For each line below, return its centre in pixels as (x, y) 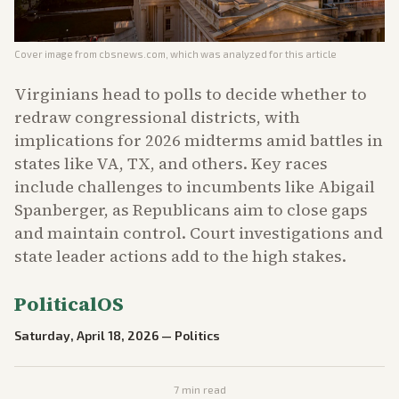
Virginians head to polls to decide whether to (191, 94)
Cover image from (57, 54)
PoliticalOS (69, 304)
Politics (197, 336)
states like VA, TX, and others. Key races (171, 164)
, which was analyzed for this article (251, 54)
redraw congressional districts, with (157, 118)
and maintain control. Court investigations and (199, 233)
